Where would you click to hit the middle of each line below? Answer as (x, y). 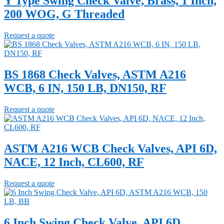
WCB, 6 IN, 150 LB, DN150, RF (85, 88)
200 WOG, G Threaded (64, 14)
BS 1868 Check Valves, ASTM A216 (95, 74)
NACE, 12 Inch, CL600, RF (74, 162)
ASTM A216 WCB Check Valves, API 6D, (110, 148)
